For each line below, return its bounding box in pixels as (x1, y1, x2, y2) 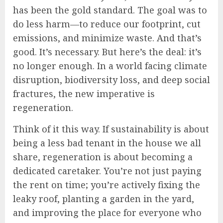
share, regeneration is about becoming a (13, 150, 193, 163)
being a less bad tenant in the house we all (13, 136, 201, 149)
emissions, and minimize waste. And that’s (13, 31, 202, 44)
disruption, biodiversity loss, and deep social (13, 73, 210, 86)
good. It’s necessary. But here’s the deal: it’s (13, 45, 202, 58)
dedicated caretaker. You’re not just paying (13, 164, 202, 177)
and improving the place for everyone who (13, 206, 202, 219)
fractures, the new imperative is (13, 87, 155, 100)
